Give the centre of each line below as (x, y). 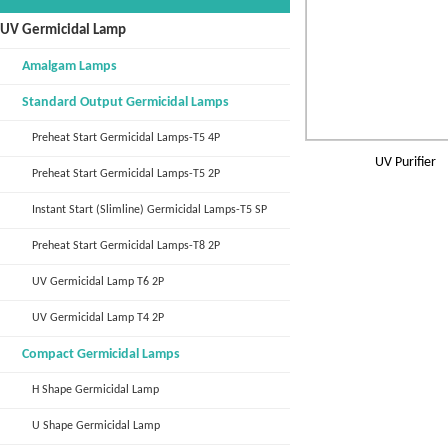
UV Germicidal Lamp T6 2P (98, 282)
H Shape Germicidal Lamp (95, 390)
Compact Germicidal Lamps (101, 354)
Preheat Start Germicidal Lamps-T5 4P (126, 138)
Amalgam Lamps (69, 66)
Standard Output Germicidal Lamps (125, 102)
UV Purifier (405, 162)
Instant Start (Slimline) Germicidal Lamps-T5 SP (149, 210)
